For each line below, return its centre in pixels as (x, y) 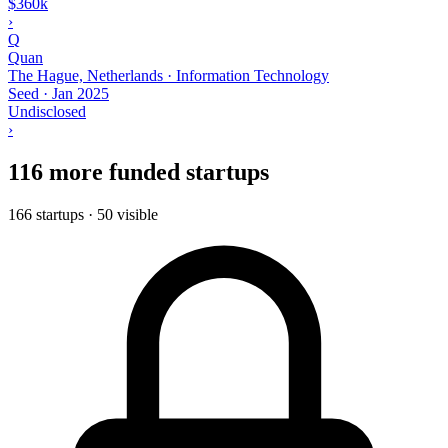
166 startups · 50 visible (83, 214)
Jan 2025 (80, 93)
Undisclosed (47, 111)
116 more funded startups (138, 171)
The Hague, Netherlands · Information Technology (168, 75)
